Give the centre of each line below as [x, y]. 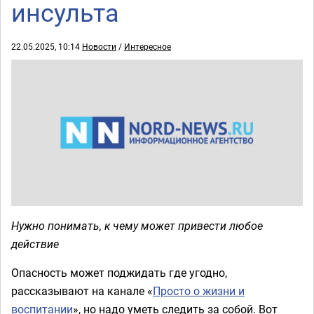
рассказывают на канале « [82, 291]
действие [35, 244]
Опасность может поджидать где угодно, [119, 272]
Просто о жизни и [199, 291]
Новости [99, 46]
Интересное [148, 46]
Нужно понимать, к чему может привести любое [137, 225]
